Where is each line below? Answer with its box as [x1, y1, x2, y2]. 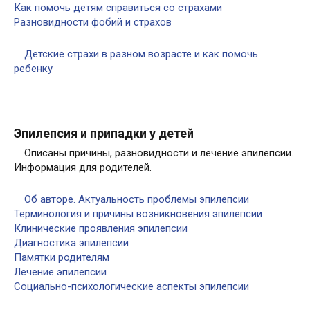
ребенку [14, 62, 53, 75]
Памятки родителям [14, 251, 109, 264]
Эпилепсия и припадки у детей [14, 126, 194, 140]
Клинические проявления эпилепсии [14, 222, 188, 235]
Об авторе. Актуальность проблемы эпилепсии [24, 193, 249, 206]
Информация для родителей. [14, 161, 152, 174]
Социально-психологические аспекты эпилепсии [14, 280, 249, 293]
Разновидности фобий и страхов [14, 16, 172, 28]
